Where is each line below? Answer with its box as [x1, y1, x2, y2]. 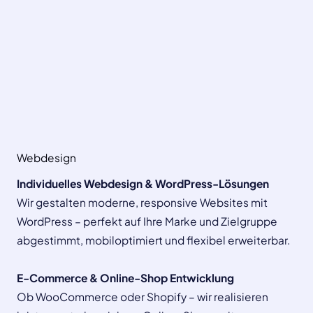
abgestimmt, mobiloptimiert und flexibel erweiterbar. [17, 233, 290, 247]
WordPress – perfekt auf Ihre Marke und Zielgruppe [17, 214, 277, 228]
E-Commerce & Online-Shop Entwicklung [17, 270, 234, 284]
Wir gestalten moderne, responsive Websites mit [17, 195, 268, 209]
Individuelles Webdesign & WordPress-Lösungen [17, 176, 269, 190]
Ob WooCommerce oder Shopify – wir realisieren [17, 289, 268, 303]
